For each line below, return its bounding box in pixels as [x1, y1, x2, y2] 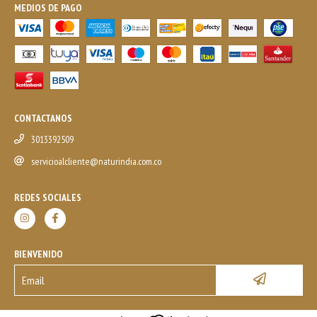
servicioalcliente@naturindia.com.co [31, 154, 161, 168]
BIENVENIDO [14, 247, 63, 260]
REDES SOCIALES [14, 190, 81, 204]
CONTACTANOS [14, 111, 72, 125]
